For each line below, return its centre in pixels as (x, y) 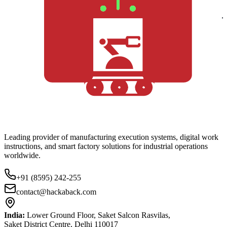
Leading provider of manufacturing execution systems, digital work (111, 137)
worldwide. (22, 156)
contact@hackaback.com (56, 192)
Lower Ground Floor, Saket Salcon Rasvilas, (98, 215)
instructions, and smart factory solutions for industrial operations (106, 146)
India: (14, 215)
